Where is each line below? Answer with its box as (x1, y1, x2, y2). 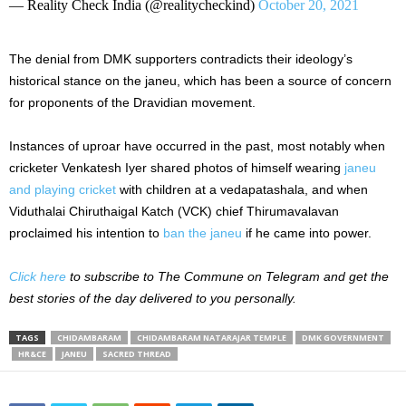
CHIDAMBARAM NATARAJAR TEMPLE (137, 332, 286, 344)
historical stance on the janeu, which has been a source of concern (9, 73, 391, 89)
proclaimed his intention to (9, 226, 163, 241)
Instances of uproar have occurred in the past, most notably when (9, 139, 385, 154)
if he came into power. (242, 226, 372, 241)
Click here (9, 269, 66, 285)
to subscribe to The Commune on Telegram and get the (66, 269, 389, 285)
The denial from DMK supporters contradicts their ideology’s (9, 52, 353, 67)
